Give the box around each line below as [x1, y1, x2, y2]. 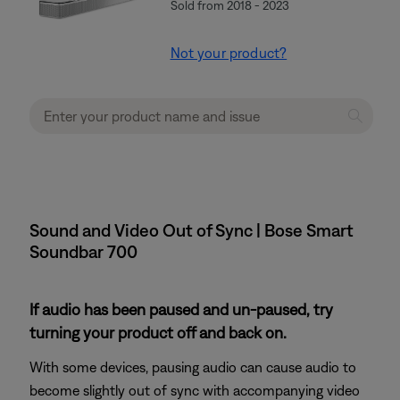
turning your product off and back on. [29, 323, 287, 342]
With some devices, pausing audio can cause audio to [29, 359, 356, 375]
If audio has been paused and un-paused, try [29, 300, 333, 319]
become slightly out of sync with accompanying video [29, 382, 360, 398]
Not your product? [170, 45, 287, 61]
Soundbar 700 [29, 241, 137, 262]
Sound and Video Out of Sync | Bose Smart [29, 220, 354, 240]
